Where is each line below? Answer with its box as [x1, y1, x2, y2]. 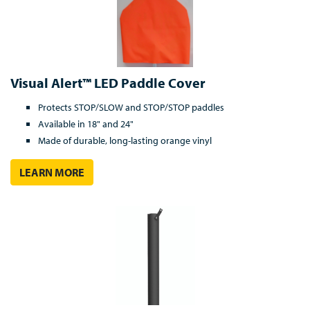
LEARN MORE [19, 165, 84, 179]
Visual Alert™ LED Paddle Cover [10, 73, 206, 91]
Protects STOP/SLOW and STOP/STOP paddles [38, 100, 224, 113]
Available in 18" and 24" [38, 117, 134, 130]
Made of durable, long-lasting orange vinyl [38, 134, 212, 147]
